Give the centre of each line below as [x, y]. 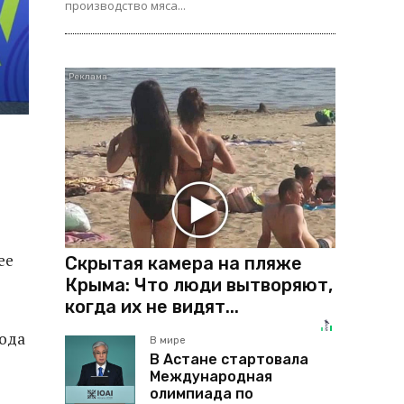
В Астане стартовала [229, 359]
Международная [211, 376]
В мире [168, 340]
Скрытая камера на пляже [184, 263]
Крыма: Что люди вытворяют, [199, 285]
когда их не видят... [152, 306]
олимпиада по [202, 393]
